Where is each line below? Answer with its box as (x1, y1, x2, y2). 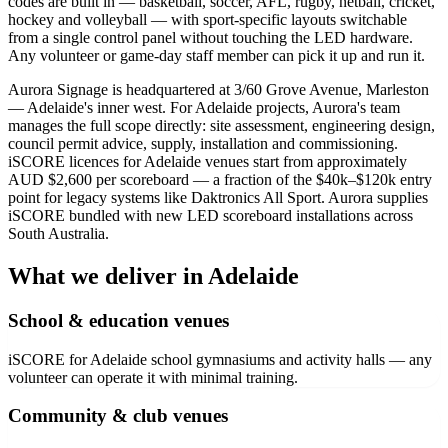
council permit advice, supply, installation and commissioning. (8, 135, 398, 153)
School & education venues (8, 309, 229, 331)
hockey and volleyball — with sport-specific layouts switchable (8, 11, 407, 29)
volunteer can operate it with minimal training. (8, 368, 298, 386)
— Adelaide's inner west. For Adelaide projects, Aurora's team (8, 99, 400, 117)
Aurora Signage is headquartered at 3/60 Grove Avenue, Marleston (8, 81, 429, 99)
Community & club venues (8, 405, 228, 427)
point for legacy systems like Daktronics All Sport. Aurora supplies (8, 189, 428, 207)
